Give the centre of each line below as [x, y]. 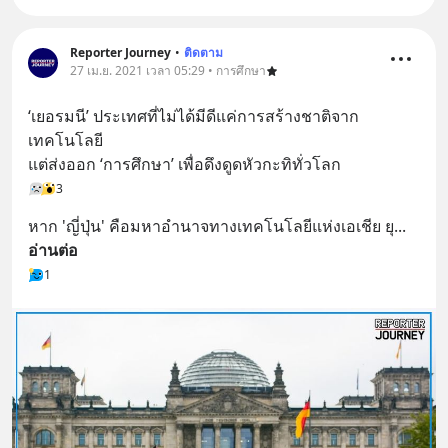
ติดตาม [203, 52]
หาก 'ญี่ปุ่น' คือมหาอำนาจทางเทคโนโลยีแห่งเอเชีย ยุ [211, 225]
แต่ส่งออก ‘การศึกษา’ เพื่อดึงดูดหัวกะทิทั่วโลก [184, 163]
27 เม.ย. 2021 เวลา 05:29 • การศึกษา [168, 70]
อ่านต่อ [53, 249]
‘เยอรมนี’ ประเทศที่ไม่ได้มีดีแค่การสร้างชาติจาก [193, 115]
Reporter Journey [120, 52]
